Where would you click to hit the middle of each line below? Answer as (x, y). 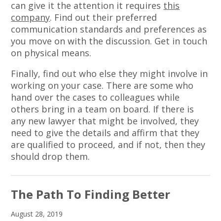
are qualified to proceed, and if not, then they (108, 144)
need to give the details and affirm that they (105, 132)
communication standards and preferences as (109, 29)
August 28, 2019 (37, 214)
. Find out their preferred (104, 17)
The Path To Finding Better (91, 194)
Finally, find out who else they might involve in (110, 73)
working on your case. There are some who (102, 85)
